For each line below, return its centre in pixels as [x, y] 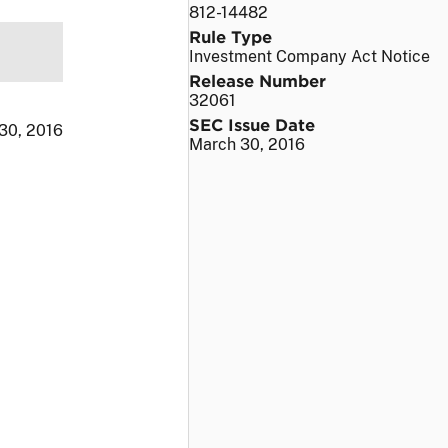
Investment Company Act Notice [309, 56]
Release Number [257, 79]
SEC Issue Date [252, 123]
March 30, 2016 [247, 144]
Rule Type [230, 35]
